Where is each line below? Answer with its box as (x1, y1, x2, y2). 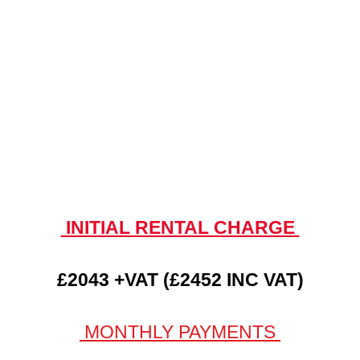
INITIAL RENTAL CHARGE (60, 216, 300, 238)
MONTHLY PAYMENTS (80, 321, 280, 343)
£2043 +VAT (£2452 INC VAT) (56, 269, 304, 290)
